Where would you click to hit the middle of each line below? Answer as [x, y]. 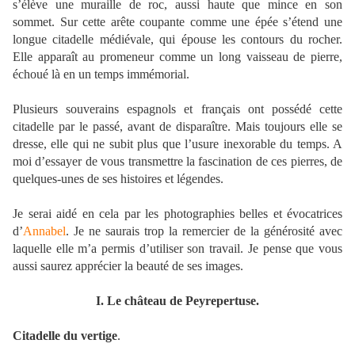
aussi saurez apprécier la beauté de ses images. [128, 266]
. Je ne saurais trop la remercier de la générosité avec [204, 231]
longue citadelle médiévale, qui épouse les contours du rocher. [177, 40]
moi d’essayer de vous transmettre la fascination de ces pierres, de [177, 162]
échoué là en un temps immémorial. [101, 74]
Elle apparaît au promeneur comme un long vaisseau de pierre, [177, 57]
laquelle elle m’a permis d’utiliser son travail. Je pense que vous [177, 249]
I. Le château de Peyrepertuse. [177, 301]
